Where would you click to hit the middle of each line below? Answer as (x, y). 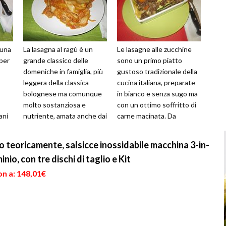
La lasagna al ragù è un (58, 49)
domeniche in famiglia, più (63, 72)
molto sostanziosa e (54, 105)
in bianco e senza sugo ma (157, 94)
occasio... (131, 138)
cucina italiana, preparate (156, 83)
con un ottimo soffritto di (157, 105)
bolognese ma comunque (63, 94)
